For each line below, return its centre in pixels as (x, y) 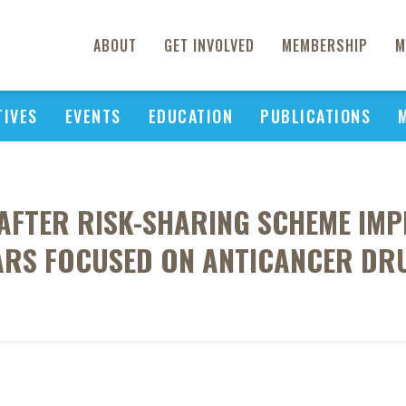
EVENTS (93, 116)
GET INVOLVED (209, 45)
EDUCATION (190, 116)
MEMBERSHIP (325, 45)
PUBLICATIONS (315, 116)
